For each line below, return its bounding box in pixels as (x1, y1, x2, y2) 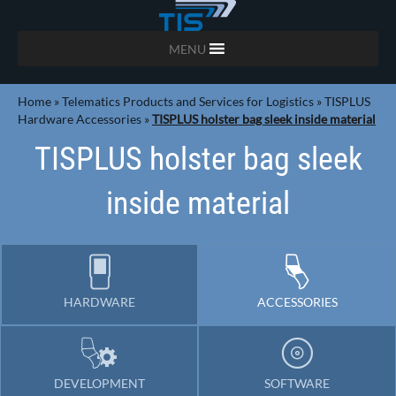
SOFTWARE (264, 376, 330, 391)
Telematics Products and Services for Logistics (62, 94, 314, 109)
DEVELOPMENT (53, 376, 145, 391)
